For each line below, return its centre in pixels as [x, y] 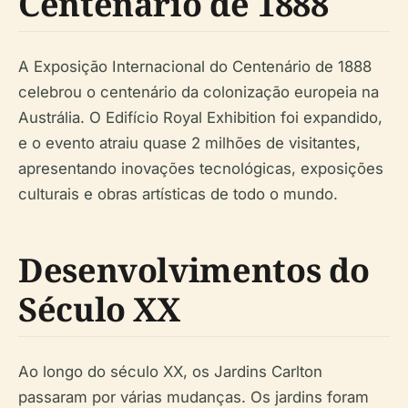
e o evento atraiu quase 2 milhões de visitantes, [189, 143]
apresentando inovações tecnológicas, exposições [201, 169]
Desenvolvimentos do [194, 270]
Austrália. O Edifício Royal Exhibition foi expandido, [200, 118]
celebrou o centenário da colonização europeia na [199, 92]
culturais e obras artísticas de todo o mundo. [178, 194]
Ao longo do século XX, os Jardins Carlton [170, 372]
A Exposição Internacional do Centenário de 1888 [195, 67]
